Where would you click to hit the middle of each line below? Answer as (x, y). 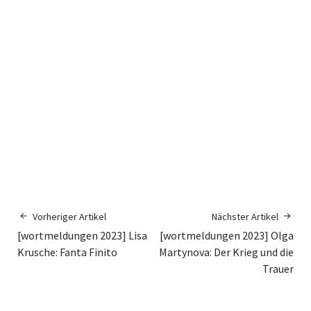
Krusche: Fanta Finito (67, 252)
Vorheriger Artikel (69, 217)
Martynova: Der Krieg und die (226, 252)
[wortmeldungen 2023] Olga (227, 236)
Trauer (278, 269)
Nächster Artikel (245, 217)
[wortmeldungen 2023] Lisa (82, 236)
